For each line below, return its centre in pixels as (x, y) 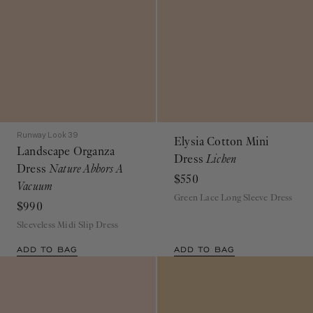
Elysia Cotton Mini (222, 130)
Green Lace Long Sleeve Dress (233, 186)
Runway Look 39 (48, 124)
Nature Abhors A (86, 158)
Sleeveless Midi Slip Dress (68, 213)
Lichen (221, 148)
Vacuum (35, 175)
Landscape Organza (66, 140)
